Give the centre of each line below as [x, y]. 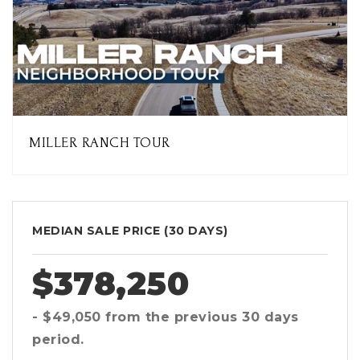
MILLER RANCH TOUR [100, 143]
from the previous [171, 317]
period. [58, 340]
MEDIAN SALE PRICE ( [100, 231]
